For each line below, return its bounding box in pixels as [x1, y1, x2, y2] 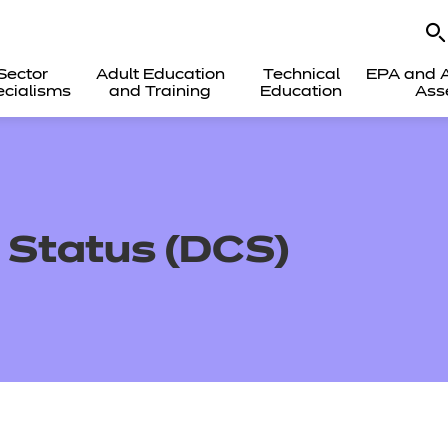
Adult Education [95, 68, 225, 82]
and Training [109, 85, 212, 99]
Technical [262, 68, 340, 82]
